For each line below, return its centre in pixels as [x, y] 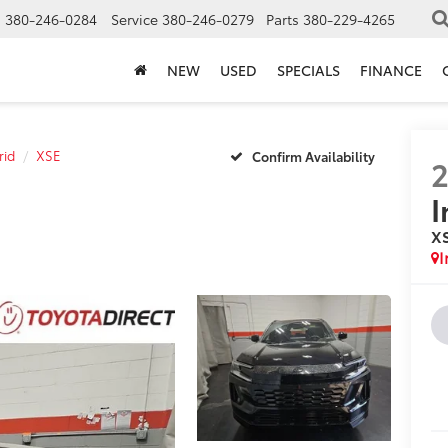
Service [134, 19]
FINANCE [391, 70]
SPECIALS [308, 70]
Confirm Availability [313, 155]
